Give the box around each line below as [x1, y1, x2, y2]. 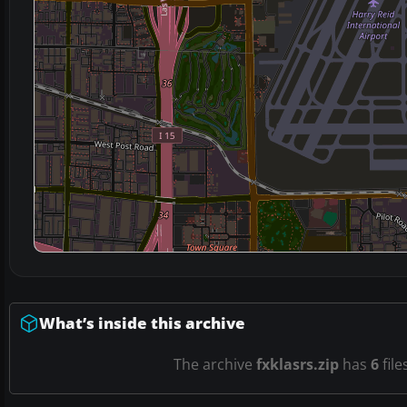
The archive [173, 354, 256, 375]
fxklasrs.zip [255, 354, 339, 375]
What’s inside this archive [39, 313, 245, 334]
